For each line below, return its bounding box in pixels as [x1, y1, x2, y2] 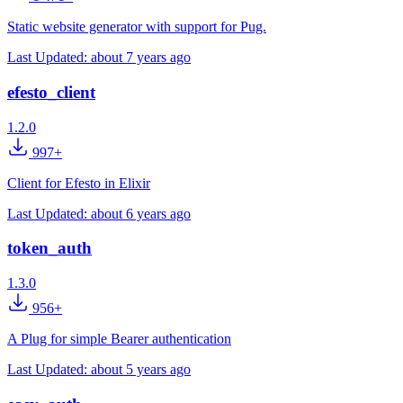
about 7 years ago [91, 49, 191, 66]
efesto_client [7, 82, 95, 102]
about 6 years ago [91, 205, 191, 221]
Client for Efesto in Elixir [7, 175, 150, 191]
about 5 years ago [91, 362, 191, 378]
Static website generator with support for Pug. [7, 19, 266, 35]
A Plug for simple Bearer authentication [7, 331, 231, 347]
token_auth [7, 238, 92, 258]
